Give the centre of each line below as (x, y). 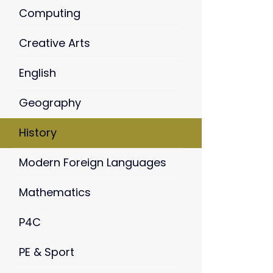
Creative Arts (55, 43)
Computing (50, 13)
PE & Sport (47, 252)
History (38, 133)
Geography (50, 103)
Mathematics (55, 193)
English (37, 73)
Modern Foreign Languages (93, 163)
